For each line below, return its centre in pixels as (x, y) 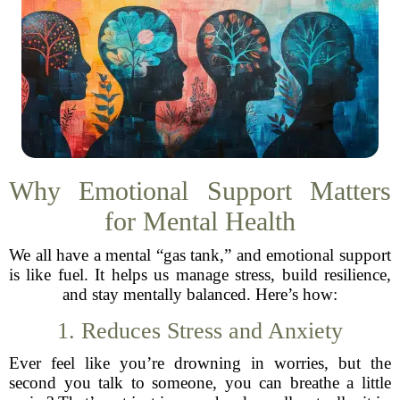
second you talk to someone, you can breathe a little (200, 383)
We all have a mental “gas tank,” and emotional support (200, 255)
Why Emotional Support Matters (200, 191)
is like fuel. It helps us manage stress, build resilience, (200, 275)
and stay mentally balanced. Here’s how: (200, 294)
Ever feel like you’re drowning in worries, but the (200, 363)
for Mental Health (200, 221)
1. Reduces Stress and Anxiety (200, 331)
